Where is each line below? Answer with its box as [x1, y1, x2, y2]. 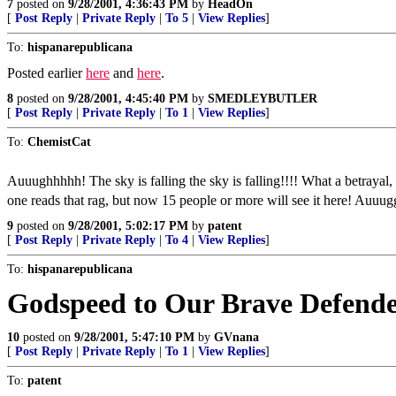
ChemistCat [27, 135, 91, 148]
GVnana [214, 331, 259, 344]
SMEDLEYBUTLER [208, 92, 317, 105]
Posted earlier [7, 65, 86, 80]
